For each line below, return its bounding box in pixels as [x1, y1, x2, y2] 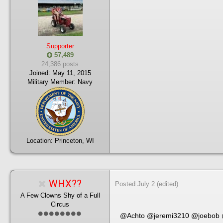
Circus [51, 201, 69, 208]
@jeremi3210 [147, 212, 189, 220]
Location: [26, 137, 55, 144]
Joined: [29, 69, 50, 77]
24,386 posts [41, 60, 79, 68]
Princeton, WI [54, 137, 94, 144]
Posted [115, 180, 137, 188]
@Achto [120, 212, 145, 220]
